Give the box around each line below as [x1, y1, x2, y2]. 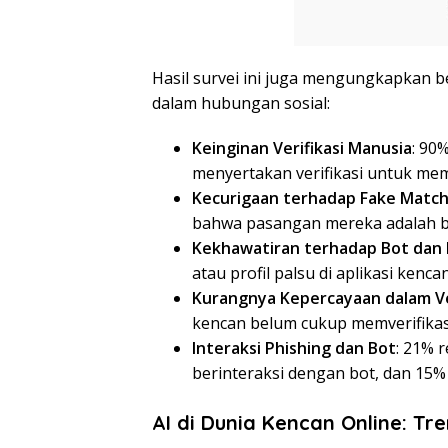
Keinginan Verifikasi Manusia [192, 137, 412, 160]
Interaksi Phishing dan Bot [192, 337, 396, 360]
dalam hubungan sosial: [152, 92, 330, 115]
